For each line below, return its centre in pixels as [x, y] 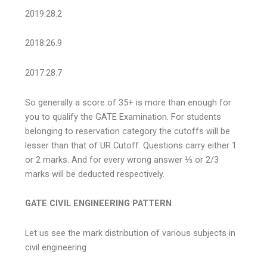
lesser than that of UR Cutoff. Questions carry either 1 [131, 145]
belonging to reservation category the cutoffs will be [128, 131]
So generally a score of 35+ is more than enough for [128, 102]
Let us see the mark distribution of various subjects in [131, 233]
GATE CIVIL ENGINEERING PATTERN [99, 204]
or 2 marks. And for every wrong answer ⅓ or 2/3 [122, 159]
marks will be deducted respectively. [95, 174]
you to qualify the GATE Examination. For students [123, 117]
